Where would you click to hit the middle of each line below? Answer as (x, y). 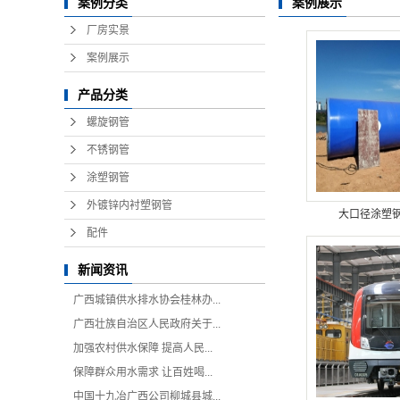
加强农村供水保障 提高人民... (143, 348)
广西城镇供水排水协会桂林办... (147, 300)
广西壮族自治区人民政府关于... (147, 324)
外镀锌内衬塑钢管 (129, 205)
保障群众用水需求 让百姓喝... (143, 372)
